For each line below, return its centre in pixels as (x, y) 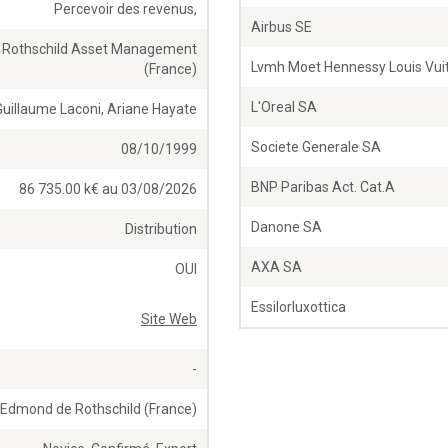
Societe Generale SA (316, 147)
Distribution (161, 229)
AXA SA (276, 267)
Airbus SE (281, 27)
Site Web (169, 319)
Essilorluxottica (298, 307)
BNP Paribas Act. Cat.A (323, 187)
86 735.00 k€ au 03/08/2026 (108, 189)
